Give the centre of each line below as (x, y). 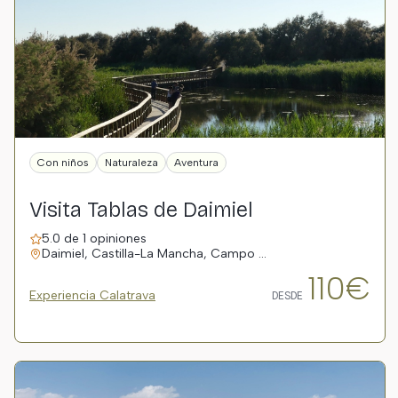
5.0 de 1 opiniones (94, 239)
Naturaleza (131, 163)
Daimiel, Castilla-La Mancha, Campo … (154, 254)
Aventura (196, 163)
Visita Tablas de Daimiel (141, 210)
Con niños (63, 163)
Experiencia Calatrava (92, 295)
